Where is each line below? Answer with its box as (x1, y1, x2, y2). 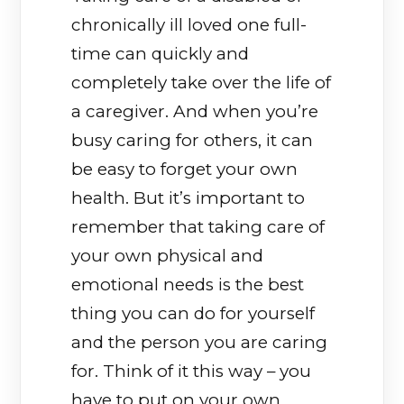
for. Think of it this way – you (71, 360, 312, 381)
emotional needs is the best (71, 273, 305, 295)
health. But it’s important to (71, 187, 306, 208)
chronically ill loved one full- (71, 14, 308, 35)
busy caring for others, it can (71, 129, 314, 151)
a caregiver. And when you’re (71, 100, 319, 122)
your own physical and (71, 244, 264, 266)
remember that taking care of (71, 216, 326, 237)
